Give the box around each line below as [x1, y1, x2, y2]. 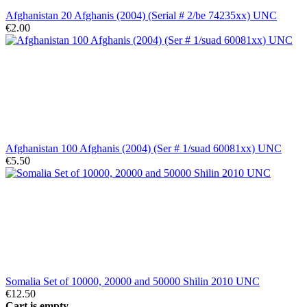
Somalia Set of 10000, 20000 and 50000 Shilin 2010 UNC [5, 275, 260, 287]
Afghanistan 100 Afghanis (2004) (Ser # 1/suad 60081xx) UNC [5, 142, 282, 154]
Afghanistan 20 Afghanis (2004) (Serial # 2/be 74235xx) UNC [5, 9, 277, 21]
